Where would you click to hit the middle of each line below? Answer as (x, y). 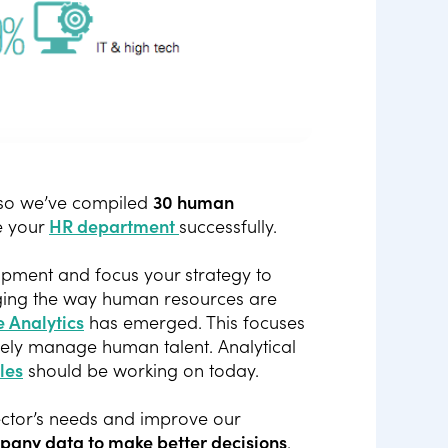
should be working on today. (141, 371)
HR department (114, 227)
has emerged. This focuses (194, 323)
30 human (193, 203)
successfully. (228, 227)
